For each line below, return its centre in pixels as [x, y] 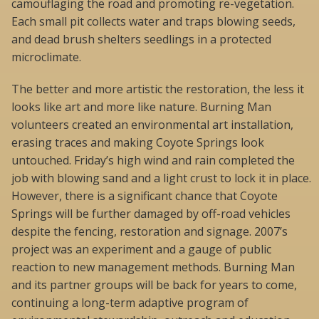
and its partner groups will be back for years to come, [154, 284]
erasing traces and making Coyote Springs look [138, 142]
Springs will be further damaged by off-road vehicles [151, 213]
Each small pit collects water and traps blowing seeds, [153, 21]
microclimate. [46, 57]
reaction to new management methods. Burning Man [153, 267]
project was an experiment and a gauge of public [141, 249]
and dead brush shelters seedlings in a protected [141, 39]
